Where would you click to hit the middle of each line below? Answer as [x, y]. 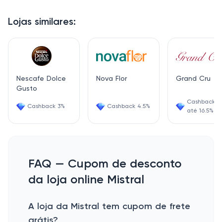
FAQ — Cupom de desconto [105, 164]
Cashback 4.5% [129, 107]
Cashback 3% [46, 107]
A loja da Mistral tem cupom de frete [109, 207]
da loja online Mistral [86, 180]
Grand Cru [193, 79]
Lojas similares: [42, 22]
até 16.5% [200, 111]
